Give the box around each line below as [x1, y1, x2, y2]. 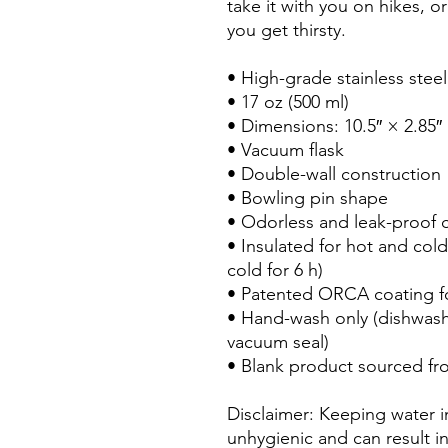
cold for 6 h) [227, 259, 323, 281]
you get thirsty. [227, 19, 346, 41]
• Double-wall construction [227, 163, 441, 185]
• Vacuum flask [227, 139, 344, 161]
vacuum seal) [227, 331, 329, 353]
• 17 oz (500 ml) [227, 91, 349, 113]
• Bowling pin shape [227, 187, 388, 209]
